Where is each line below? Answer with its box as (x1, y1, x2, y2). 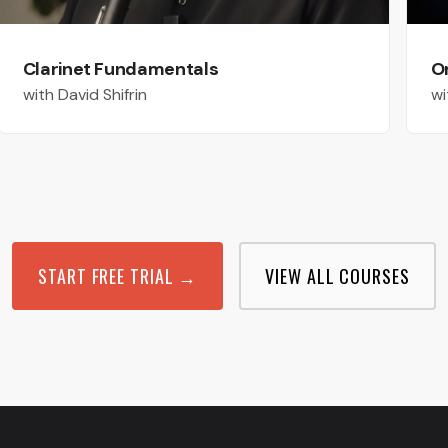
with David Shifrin (22, 84, 147, 106)
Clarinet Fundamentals (22, 57, 219, 82)
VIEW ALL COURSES (265, 263, 410, 290)
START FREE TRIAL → (38, 263, 198, 290)
